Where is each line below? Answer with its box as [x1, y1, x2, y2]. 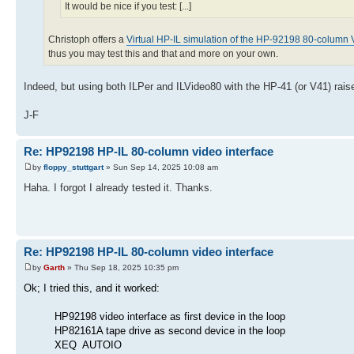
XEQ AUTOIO [55, 338, 122, 351]
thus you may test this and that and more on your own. [48, 48, 278, 60]
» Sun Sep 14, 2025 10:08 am [104, 162, 218, 171]
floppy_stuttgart [43, 162, 104, 171]
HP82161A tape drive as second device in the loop [55, 324, 285, 337]
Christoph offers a [48, 34, 126, 46]
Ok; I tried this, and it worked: [24, 281, 160, 294]
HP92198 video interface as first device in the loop [55, 310, 285, 322]
